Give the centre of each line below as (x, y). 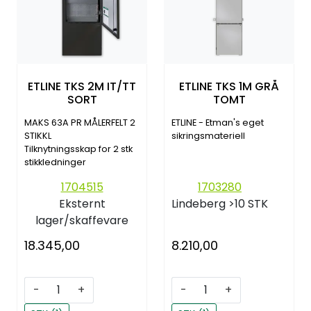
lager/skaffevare (82, 220)
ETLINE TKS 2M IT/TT (82, 87)
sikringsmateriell (208, 135)
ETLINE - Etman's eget (218, 122)
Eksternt (82, 203)
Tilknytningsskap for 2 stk (78, 149)
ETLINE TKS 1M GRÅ (229, 87)
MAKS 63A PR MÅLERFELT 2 (80, 122)
